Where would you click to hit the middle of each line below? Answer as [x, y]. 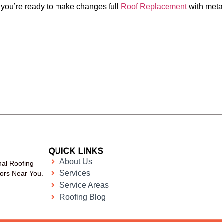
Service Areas [84, 185]
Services [75, 173]
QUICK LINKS [76, 151]
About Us [76, 161]
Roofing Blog [83, 197]
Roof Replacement [154, 6]
